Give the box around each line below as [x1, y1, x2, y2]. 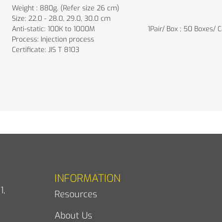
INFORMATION [55, 171, 120, 185]
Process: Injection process [12, 34, 94, 44]
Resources [55, 188, 97, 200]
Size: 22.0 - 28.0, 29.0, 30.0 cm [12, 13, 111, 23]
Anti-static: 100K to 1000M [12, 24, 95, 34]
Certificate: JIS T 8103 [12, 45, 79, 55]
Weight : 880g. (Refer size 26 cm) [12, 3, 119, 13]
